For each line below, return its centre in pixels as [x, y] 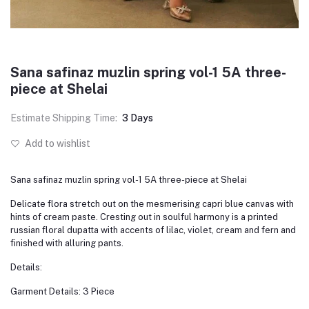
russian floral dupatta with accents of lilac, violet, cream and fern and [153, 230]
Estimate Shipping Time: [64, 118]
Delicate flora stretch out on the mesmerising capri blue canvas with [152, 204]
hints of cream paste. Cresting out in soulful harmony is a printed [144, 217]
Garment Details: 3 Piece [62, 292]
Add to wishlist [57, 144]
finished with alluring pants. [67, 243]
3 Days [138, 118]
